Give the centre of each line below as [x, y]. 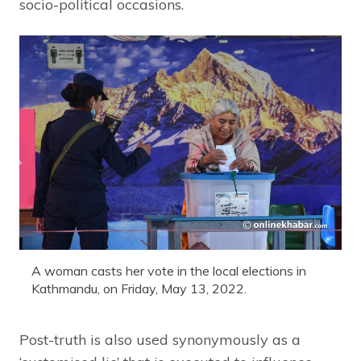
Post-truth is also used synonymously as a [160, 340]
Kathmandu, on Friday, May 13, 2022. [139, 289]
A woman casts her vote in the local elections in [169, 271]
